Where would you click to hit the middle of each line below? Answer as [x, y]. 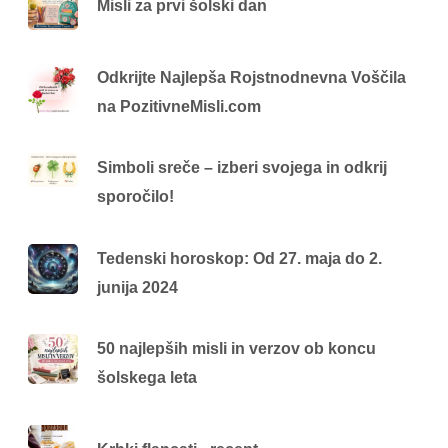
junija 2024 [138, 287]
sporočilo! [136, 197]
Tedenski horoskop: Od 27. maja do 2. [240, 258]
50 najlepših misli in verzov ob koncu [237, 349]
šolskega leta [147, 378]
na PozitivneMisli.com [179, 106]
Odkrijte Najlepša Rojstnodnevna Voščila [252, 77]
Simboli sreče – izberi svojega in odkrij [242, 168]
